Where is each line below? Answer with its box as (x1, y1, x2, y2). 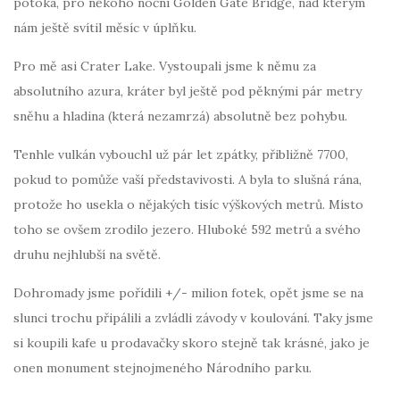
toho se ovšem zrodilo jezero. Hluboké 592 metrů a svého (13, 221, 361, 237)
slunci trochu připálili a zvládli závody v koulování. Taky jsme (13, 309, 373, 326)
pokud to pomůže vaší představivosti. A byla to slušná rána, (13, 171, 362, 187)
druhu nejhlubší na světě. (13, 246, 161, 262)
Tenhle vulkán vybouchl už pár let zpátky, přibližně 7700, (13, 146, 348, 162)
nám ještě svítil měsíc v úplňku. (13, 19, 196, 36)
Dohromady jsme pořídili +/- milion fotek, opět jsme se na (13, 284, 363, 301)
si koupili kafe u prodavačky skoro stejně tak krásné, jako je (13, 334, 370, 351)
